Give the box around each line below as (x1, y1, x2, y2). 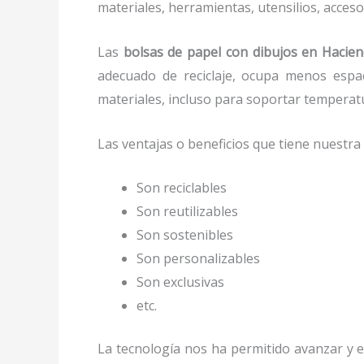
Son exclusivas (136, 273, 224, 292)
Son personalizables (136, 249, 260, 268)
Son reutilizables (136, 202, 238, 221)
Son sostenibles (136, 226, 233, 245)
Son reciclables (136, 179, 227, 197)
